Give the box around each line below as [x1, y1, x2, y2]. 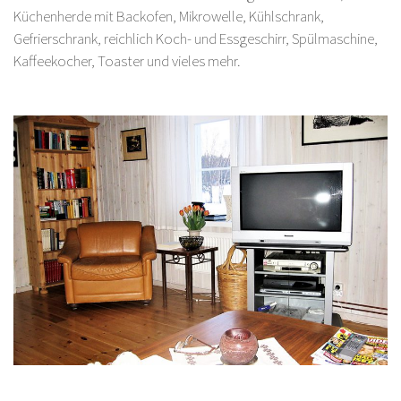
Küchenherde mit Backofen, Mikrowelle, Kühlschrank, [13, 5, 324, 26]
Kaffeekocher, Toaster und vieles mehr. [13, 50, 241, 71]
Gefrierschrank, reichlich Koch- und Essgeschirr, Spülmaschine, [13, 28, 378, 48]
